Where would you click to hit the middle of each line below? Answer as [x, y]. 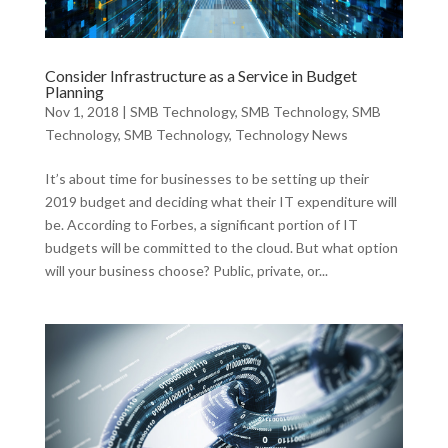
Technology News [291, 135]
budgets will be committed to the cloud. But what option [221, 248]
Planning [74, 92]
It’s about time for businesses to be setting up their [206, 179]
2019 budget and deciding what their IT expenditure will [220, 202]
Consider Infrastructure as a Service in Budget [200, 76]
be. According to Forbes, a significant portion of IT [201, 225]
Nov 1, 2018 [81, 112]
